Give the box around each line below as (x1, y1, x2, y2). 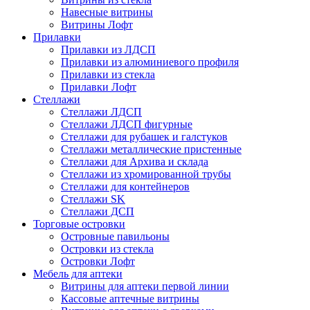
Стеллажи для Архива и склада (61, 155, 208, 167)
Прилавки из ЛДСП (61, 43, 156, 55)
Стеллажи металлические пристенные (61, 143, 241, 155)
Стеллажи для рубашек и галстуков (61, 130, 228, 143)
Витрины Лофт (61, 18, 133, 30)
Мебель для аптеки (33, 267, 122, 280)
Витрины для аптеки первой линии (61, 280, 229, 292)
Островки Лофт (61, 255, 135, 267)
